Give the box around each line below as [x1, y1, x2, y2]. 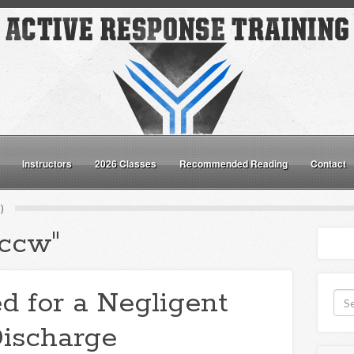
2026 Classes [95, 156, 156, 171]
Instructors [22, 156, 72, 171]
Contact [311, 156, 346, 171]
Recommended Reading [179, 156, 288, 171]
